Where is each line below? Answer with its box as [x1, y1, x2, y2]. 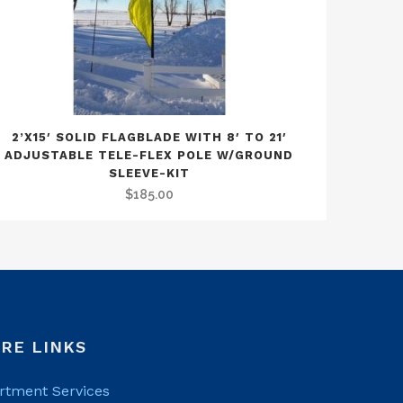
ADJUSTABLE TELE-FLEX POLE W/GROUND [4, 148, 294, 162]
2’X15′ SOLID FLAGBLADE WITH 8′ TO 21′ [11, 130, 287, 144]
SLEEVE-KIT [108, 166, 190, 180]
